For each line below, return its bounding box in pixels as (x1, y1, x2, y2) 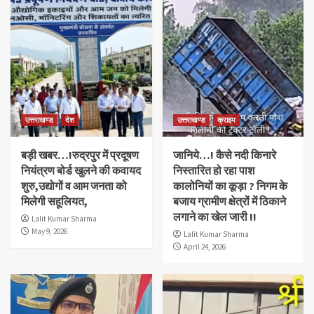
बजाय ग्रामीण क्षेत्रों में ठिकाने (172, 193, 286, 208)
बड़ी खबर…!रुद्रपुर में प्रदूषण (21, 147, 139, 162)
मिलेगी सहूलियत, (21, 193, 88, 208)
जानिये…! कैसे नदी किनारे (172, 147, 276, 162)
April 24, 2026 (183, 241, 226, 252)
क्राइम (217, 114, 235, 125)
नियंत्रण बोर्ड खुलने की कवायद (21, 163, 141, 177)
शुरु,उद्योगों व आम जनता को (21, 178, 127, 193)
